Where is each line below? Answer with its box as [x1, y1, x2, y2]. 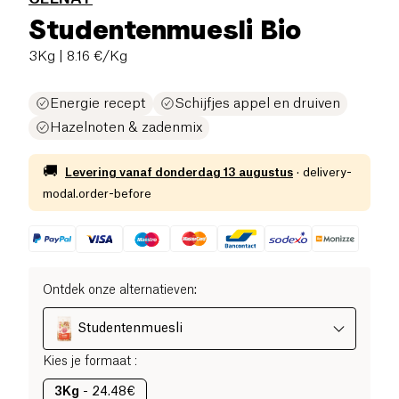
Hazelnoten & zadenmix [50, 120, 202, 134]
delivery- [303, 166, 352, 178]
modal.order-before [43, 187, 151, 199]
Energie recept [50, 96, 146, 110]
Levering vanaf [65, 166, 152, 178]
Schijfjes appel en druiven [175, 96, 340, 110]
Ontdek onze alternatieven [43, 284, 194, 297]
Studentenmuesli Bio [28, 12, 301, 45]
